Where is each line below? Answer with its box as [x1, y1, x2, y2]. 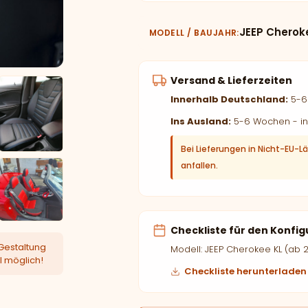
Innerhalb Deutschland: [170, 93, 288, 106]
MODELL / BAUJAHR [148, 27, 237, 38]
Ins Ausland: [170, 115, 231, 128]
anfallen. [180, 159, 218, 171]
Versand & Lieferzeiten [170, 74, 292, 87]
